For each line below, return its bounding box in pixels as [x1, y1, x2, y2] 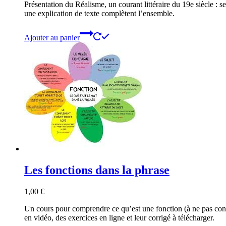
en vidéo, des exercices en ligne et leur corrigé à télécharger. [24, 213, 214, 222]
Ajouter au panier [24, 33, 80, 42]
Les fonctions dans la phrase [24, 163, 169, 177]
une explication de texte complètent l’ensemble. [24, 9, 175, 18]
